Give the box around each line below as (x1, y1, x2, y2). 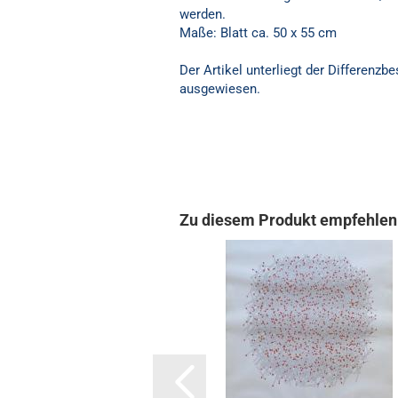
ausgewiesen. (179, 81, 260, 97)
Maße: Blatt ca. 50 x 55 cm (179, 25, 337, 41)
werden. (179, 6, 226, 22)
